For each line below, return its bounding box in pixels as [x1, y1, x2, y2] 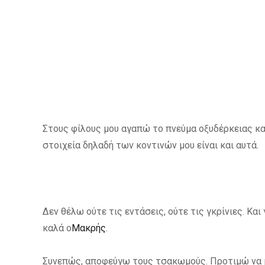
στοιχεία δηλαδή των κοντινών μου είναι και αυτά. [43, 140, 258, 151]
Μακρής [72, 222, 106, 234]
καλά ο [43, 222, 72, 234]
